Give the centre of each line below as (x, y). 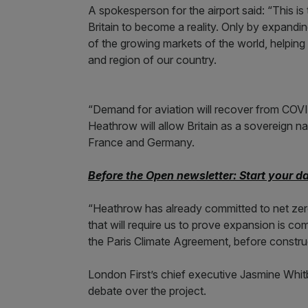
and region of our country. (154, 60)
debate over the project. (147, 291)
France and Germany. (143, 142)
